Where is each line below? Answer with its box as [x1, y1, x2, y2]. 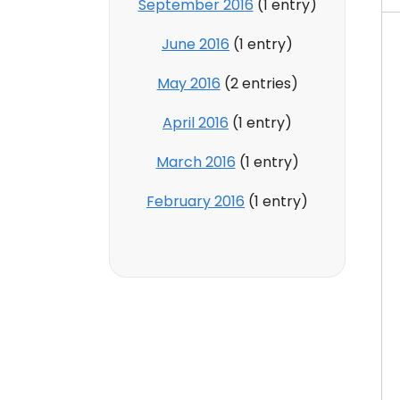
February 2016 [146, 190, 245, 212]
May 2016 [156, 72, 221, 94]
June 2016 [162, 33, 229, 54]
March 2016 [155, 151, 236, 172]
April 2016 [162, 112, 229, 133]
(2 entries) [220, 72, 298, 94]
